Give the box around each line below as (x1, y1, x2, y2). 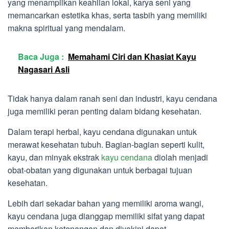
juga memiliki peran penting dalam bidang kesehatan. (8, 105, 201, 118)
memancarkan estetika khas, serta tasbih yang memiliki (8, 9, 207, 21)
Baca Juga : (18, 51, 64, 63)
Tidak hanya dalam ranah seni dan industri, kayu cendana (8, 93, 217, 105)
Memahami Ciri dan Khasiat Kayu (68, 51, 196, 63)
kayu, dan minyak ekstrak (8, 151, 101, 164)
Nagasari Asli (18, 63, 70, 76)
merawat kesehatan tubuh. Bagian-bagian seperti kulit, (8, 139, 204, 151)
